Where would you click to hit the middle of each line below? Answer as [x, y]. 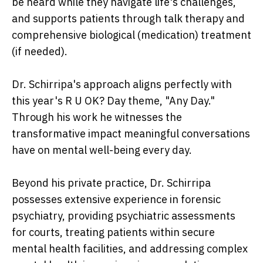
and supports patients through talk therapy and [128, 19]
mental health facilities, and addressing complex [130, 249]
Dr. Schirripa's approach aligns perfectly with [122, 85]
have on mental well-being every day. [102, 150]
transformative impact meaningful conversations [131, 134]
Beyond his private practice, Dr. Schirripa [111, 183]
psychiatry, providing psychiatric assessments [124, 216]
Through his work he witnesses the [97, 117]
